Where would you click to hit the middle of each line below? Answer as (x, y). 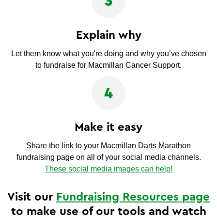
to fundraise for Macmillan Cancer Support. (108, 65)
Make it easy (108, 128)
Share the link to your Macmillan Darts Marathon (108, 145)
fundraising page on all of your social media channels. (108, 157)
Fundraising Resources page (133, 197)
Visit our (32, 197)
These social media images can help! (108, 169)
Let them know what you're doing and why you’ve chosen (108, 53)
